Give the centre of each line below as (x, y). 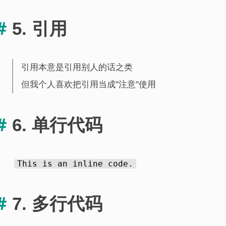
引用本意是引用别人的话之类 (77, 68)
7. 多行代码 (57, 204)
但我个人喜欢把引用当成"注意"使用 (89, 85)
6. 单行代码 (57, 125)
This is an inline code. (75, 163)
